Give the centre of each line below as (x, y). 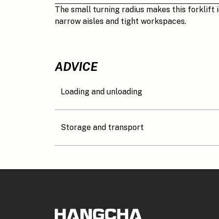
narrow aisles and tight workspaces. (120, 21)
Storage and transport (102, 127)
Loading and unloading (101, 92)
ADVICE (76, 66)
